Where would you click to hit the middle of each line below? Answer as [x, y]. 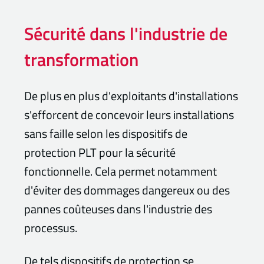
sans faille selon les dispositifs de [106, 134]
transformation [82, 60]
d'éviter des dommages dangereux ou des [127, 190]
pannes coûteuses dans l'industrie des [118, 209]
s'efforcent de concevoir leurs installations [129, 115]
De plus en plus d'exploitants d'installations [131, 96]
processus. [52, 228]
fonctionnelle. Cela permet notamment [121, 171]
